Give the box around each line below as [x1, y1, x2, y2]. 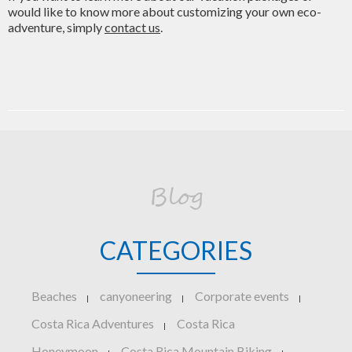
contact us [104, 20, 160, 35]
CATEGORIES [100, 235, 252, 266]
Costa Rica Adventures [31, 316, 154, 331]
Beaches [31, 288, 77, 303]
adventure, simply [8, 20, 104, 35]
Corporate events [195, 288, 289, 303]
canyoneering [100, 288, 172, 303]
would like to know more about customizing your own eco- [8, 4, 321, 19]
